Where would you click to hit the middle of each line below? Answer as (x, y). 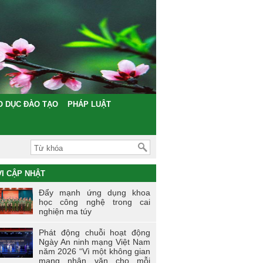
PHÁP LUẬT (89, 104)
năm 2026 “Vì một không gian (95, 251)
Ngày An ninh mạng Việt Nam (95, 242)
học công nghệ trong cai (95, 202)
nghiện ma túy (65, 211)
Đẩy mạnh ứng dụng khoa (95, 193)
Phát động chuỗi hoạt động (95, 232)
